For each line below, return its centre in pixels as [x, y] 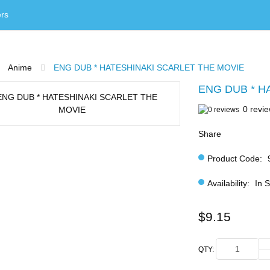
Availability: [228, 183]
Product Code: [235, 158]
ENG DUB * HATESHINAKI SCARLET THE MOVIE [149, 67]
